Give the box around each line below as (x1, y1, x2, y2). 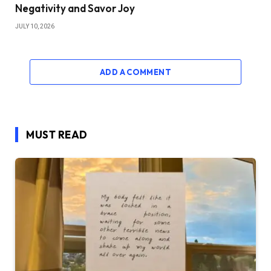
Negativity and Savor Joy (15, 2, 135, 15)
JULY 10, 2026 (15, 23, 54, 30)
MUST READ (26, 128, 88, 142)
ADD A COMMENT (99, 67, 172, 77)
